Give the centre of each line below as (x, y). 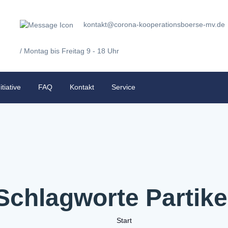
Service (123, 87)
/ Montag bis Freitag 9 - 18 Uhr (69, 51)
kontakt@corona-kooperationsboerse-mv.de (154, 24)
